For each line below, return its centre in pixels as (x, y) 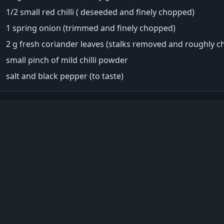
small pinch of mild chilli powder (67, 60)
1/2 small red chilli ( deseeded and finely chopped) (100, 12)
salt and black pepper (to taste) (65, 76)
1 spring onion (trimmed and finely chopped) (91, 28)
